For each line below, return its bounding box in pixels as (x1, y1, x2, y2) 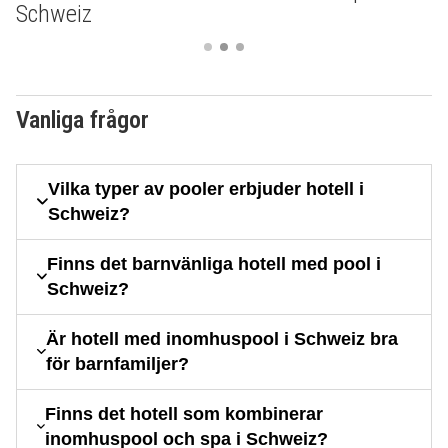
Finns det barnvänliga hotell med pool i (47, 253, 382, 274)
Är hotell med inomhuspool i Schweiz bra (45, 328, 398, 349)
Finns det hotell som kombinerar (44, 403, 323, 424)
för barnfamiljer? (45, 353, 189, 374)
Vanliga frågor (16, 105, 149, 134)
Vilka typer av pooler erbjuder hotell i (47, 178, 364, 199)
